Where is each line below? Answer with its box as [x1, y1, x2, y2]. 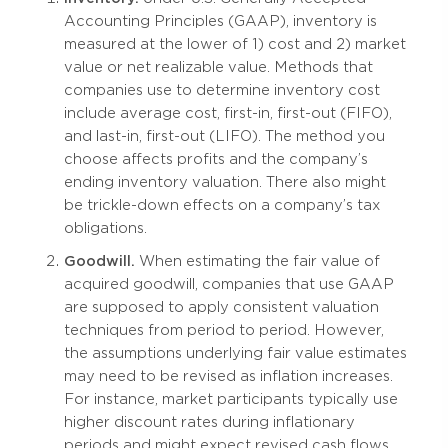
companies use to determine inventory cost [64, 82, 380, 99]
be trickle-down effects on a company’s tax [64, 197, 380, 214]
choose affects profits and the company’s [64, 151, 368, 168]
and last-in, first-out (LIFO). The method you [64, 128, 385, 145]
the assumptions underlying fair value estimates [64, 345, 407, 362]
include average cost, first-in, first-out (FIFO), [64, 105, 392, 122]
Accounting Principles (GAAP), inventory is [64, 13, 377, 30]
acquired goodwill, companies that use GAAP [64, 276, 394, 293]
